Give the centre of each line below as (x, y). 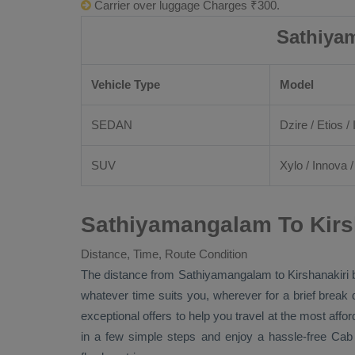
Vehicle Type (126, 84)
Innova (330, 165)
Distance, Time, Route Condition (164, 254)
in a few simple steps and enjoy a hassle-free (206, 336)
